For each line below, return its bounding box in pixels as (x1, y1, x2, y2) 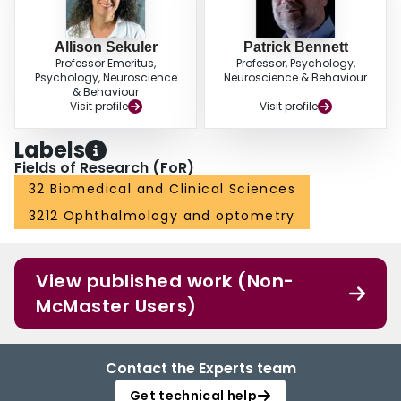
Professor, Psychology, (235, 55, 355, 72)
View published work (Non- (36, 269, 294, 294)
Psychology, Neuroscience (34, 70, 177, 86)
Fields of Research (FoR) (14, 158, 194, 179)
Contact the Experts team (105, 358, 296, 380)
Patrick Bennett (243, 39, 348, 55)
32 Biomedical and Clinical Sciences (29, 180, 295, 199)
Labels (14, 135, 85, 166)
